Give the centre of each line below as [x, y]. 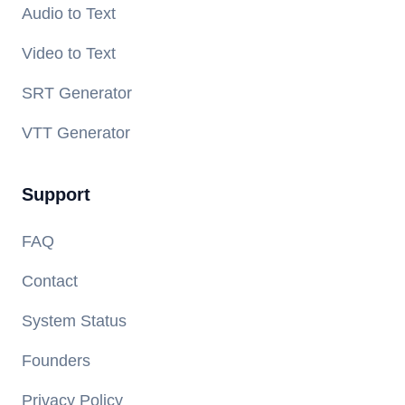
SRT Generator [77, 93]
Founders [56, 361]
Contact [50, 281]
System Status [74, 321]
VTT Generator [76, 133]
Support [56, 194]
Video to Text [69, 53]
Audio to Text [69, 14]
